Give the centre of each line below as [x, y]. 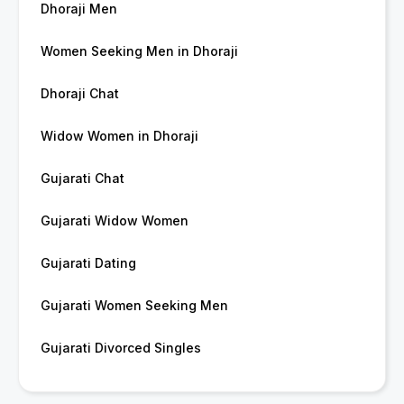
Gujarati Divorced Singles [121, 348]
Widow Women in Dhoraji [119, 136]
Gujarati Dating [88, 263]
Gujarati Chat [83, 179]
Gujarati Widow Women [115, 221]
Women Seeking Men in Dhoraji [139, 51]
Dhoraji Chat [80, 94]
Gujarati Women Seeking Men [134, 306]
